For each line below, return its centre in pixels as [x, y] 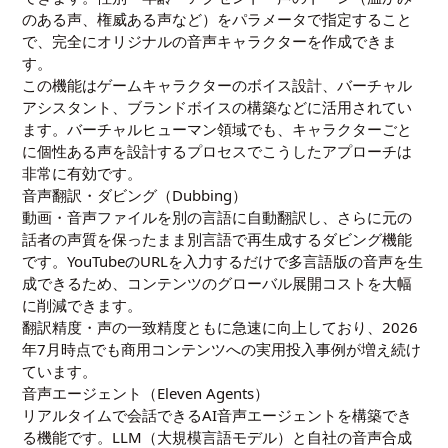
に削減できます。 [82, 304]
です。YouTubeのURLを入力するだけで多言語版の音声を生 [223, 260]
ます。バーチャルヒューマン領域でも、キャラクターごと [217, 128]
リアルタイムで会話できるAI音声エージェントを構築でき [217, 414]
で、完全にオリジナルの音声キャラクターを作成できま [210, 40]
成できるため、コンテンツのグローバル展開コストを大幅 [217, 282]
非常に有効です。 [82, 172]
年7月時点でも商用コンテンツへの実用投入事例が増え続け [222, 348]
